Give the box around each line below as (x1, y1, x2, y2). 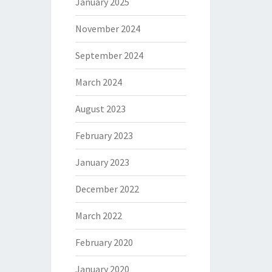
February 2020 (75, 236, 133, 249)
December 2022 (75, 183, 139, 195)
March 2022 (75, 209, 122, 222)
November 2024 (75, 22, 140, 35)
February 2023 (75, 129, 133, 142)
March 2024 (75, 76, 122, 89)
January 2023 (75, 156, 129, 169)
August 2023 (75, 103, 126, 115)
